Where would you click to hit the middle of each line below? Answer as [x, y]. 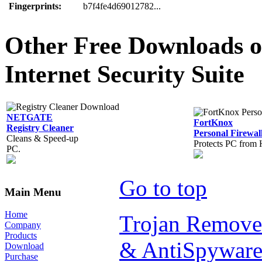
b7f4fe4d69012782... [122, 6]
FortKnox [213, 123]
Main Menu [33, 192]
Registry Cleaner [40, 128]
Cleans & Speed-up [42, 139]
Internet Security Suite [125, 74]
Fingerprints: [35, 6]
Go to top [163, 188]
